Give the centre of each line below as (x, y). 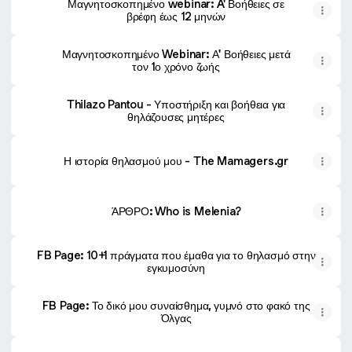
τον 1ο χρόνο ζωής (176, 66)
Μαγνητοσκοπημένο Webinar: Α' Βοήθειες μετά (176, 54)
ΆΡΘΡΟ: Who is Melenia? (176, 211)
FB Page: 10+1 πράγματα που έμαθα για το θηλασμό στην (176, 255)
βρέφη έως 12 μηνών (176, 16)
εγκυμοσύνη (176, 268)
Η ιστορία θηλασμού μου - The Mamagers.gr (241, 161)
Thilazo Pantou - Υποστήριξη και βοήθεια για (176, 104)
